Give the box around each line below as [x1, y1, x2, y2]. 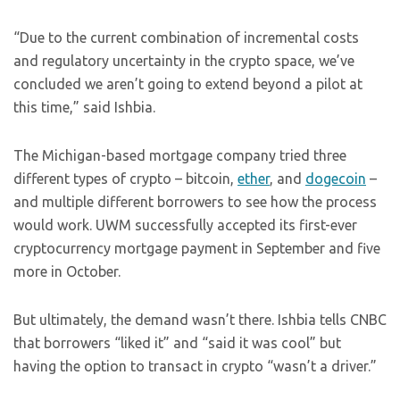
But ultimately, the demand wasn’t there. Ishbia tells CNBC [13, 312, 387, 328]
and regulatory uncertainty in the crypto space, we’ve [13, 53, 354, 69]
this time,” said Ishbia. [13, 99, 155, 115]
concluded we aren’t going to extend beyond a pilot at [13, 76, 362, 92]
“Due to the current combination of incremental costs [13, 29, 359, 46]
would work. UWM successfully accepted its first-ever [13, 217, 357, 233]
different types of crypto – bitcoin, [13, 171, 237, 187]
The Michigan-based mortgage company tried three [13, 147, 346, 163]
